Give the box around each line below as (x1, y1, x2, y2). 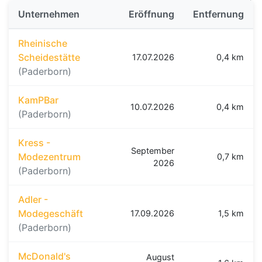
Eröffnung (129, 8, 174, 20)
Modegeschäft (18, 208, 83, 220)
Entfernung (193, 8, 244, 20)
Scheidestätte (18, 51, 80, 64)
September (131, 146, 174, 156)
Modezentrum (18, 151, 81, 163)
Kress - (18, 137, 50, 149)
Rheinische (18, 37, 67, 50)
